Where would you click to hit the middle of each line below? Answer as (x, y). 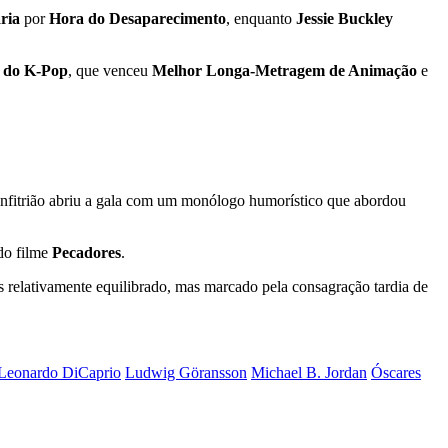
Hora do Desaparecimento (137, 19)
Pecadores (86, 252)
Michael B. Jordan (309, 372)
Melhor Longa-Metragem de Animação (284, 71)
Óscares (396, 372)
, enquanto (261, 19)
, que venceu (110, 71)
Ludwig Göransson (186, 372)
